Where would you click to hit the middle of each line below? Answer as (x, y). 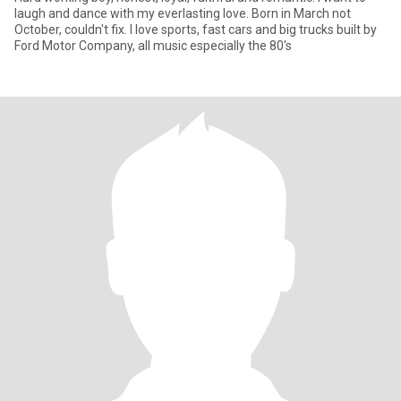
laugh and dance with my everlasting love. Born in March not (133, 13)
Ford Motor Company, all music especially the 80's (153, 46)
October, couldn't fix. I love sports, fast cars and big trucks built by (72, 30)
